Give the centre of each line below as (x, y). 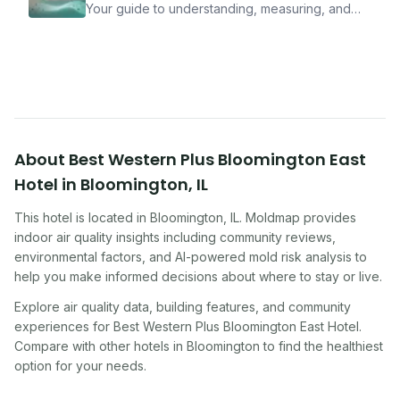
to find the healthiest (321, 346)
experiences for (62, 326)
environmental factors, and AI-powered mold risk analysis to (191, 257)
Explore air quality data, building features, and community (183, 307)
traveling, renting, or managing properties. (209, 44)
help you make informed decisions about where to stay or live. (198, 276)
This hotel (43, 217)
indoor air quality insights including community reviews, (175, 237)
